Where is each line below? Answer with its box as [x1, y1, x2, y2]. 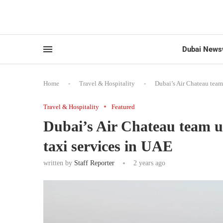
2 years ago [131, 159, 165, 167]
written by [43, 159, 74, 167]
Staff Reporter [74, 159, 114, 167]
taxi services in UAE [43, 137, 173, 154]
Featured [111, 103, 135, 111]
